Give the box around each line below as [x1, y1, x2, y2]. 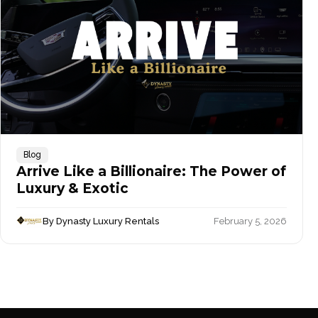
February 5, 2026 [213, 215, 287, 226]
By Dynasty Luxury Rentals [43, 215, 160, 226]
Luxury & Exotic [16, 180, 132, 197]
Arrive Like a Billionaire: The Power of [16, 163, 286, 180]
